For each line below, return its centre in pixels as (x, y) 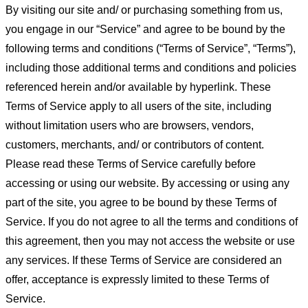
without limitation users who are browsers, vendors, (130, 125)
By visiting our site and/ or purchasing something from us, (144, 10)
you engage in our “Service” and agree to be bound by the (145, 29)
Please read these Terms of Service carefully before (131, 164)
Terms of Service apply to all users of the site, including (139, 106)
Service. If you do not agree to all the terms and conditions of (152, 222)
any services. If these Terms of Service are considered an (144, 260)
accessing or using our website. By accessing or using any (147, 183)
